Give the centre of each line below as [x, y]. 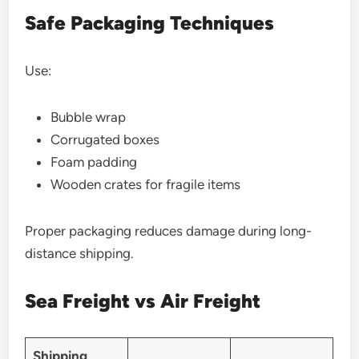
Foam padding [94, 161]
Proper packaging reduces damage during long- [169, 230]
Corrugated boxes [105, 139]
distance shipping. [80, 253]
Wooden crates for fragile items [146, 184]
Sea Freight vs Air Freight [143, 301]
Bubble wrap [89, 117]
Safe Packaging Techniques [150, 22]
